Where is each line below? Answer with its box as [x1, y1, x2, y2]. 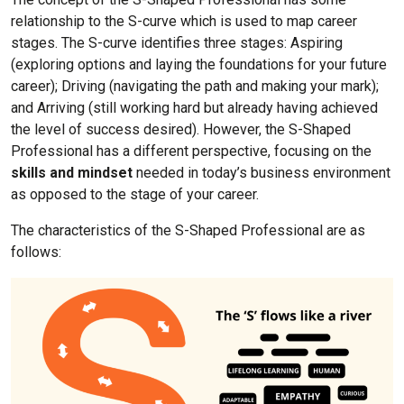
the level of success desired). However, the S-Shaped [11, 120, 351, 138]
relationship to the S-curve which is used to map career [11, 12, 357, 30]
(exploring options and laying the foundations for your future [11, 55, 387, 73]
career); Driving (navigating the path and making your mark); [11, 77, 379, 95]
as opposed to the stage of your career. [11, 185, 259, 203]
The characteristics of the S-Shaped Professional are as [11, 221, 365, 239]
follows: [11, 243, 61, 261]
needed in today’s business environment [133, 163, 390, 181]
